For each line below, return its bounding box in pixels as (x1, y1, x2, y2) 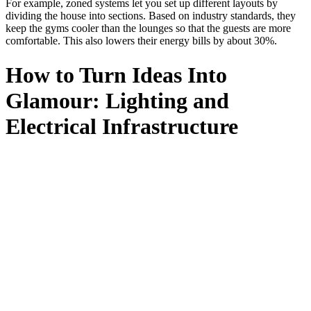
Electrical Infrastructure (6, 113, 238, 139)
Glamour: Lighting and (6, 87, 229, 113)
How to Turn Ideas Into (6, 62, 227, 87)
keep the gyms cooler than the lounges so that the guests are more (6, 22, 291, 35)
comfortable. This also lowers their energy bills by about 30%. (6, 35, 277, 47)
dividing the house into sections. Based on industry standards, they (6, 10, 296, 22)
